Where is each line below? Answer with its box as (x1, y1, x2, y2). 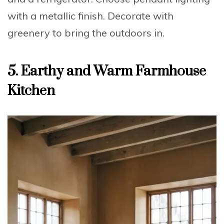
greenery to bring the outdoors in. (7, 26, 164, 39)
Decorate (107, 9, 150, 22)
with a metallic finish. (7, 9, 107, 22)
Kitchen (7, 82, 55, 100)
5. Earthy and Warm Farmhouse (7, 62, 206, 80)
